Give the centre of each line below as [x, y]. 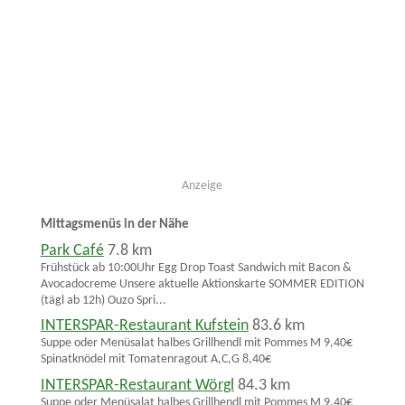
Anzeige [202, 186]
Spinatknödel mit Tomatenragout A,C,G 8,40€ [155, 360]
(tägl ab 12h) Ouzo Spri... [103, 300]
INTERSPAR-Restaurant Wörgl [137, 386]
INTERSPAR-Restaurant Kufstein [144, 326]
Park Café [72, 250]
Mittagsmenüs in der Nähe [114, 224]
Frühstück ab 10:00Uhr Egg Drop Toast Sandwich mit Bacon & [196, 268]
